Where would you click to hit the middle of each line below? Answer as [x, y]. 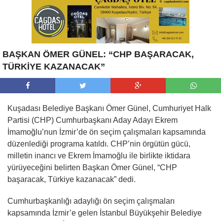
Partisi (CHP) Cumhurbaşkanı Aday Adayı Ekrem [92, 120]
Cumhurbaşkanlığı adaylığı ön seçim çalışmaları [91, 201]
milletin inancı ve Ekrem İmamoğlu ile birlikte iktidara [99, 155]
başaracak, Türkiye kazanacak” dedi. [72, 179]
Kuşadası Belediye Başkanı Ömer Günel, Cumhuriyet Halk [109, 108]
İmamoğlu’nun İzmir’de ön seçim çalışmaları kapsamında [107, 132]
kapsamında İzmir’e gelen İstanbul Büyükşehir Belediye [105, 213]
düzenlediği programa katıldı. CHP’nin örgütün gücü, [99, 144]
